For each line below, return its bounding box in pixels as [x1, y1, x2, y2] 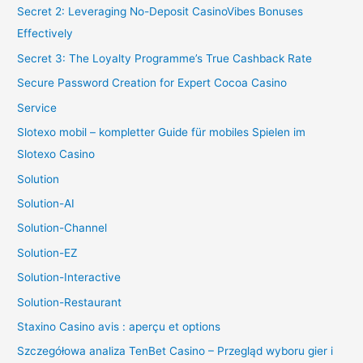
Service [17, 100, 58, 114]
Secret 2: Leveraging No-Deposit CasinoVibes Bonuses [17, 5, 304, 19]
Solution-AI [17, 196, 75, 210]
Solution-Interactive [17, 271, 122, 284]
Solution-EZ [17, 246, 79, 259]
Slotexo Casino [17, 147, 96, 161]
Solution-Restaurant [17, 295, 122, 309]
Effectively [17, 27, 74, 41]
